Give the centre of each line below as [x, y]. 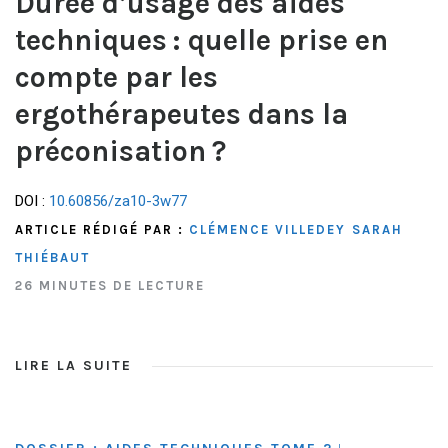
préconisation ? [120, 150]
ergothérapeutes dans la [181, 113]
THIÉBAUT [52, 258]
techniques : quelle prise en [201, 39]
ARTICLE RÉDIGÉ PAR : [102, 230]
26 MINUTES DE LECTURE [110, 286]
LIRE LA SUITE [73, 366]
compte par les [116, 76]
